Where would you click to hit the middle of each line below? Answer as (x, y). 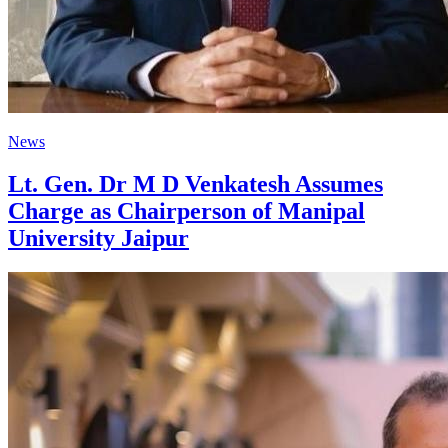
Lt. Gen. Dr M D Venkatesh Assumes (195, 184)
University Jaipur (98, 238)
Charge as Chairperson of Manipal (186, 211)
